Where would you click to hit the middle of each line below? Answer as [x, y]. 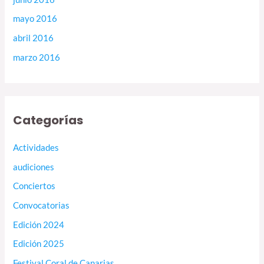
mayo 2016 [35, 19]
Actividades [36, 148]
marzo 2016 [37, 57]
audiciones [34, 167]
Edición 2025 [39, 244]
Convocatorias [42, 205]
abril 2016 [34, 38]
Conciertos [34, 186]
